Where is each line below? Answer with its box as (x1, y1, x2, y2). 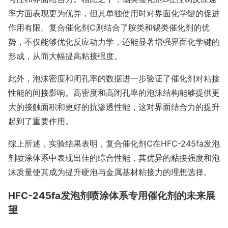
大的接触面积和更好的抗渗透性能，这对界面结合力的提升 (8, 101, 220, 112)
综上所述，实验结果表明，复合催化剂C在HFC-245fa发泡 (8, 138, 220, 149)
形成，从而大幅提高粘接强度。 (8, 50, 122, 61)
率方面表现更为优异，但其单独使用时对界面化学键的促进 (8, 8, 220, 18)
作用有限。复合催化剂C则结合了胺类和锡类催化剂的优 (8, 22, 210, 33)
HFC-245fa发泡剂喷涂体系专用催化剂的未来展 (8, 189, 215, 202)
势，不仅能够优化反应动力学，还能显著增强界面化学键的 (8, 36, 220, 47)
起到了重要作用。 (8, 116, 73, 126)
